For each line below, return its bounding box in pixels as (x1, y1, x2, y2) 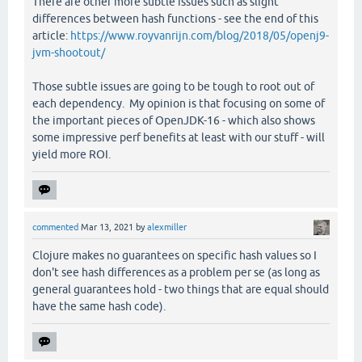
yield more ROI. (32, 147, 111, 161)
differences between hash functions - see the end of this (32, 11, 318, 25)
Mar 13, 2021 (81, 221, 133, 232)
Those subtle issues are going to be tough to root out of (32, 79, 314, 93)
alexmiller (147, 221, 187, 232)
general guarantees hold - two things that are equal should (32, 282, 329, 296)
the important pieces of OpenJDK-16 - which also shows (32, 113, 315, 127)
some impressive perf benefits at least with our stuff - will (32, 130, 325, 144)
